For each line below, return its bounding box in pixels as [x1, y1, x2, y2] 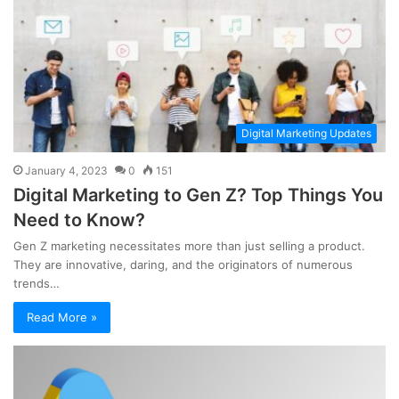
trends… [13, 276, 60, 291]
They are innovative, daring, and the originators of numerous [13, 257, 353, 273]
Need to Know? [13, 209, 145, 232]
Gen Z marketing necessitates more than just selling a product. [13, 239, 365, 254]
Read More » [27, 310, 97, 325]
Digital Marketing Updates [241, 126, 371, 141]
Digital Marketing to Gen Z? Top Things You [13, 184, 383, 207]
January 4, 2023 [25, 164, 108, 178]
